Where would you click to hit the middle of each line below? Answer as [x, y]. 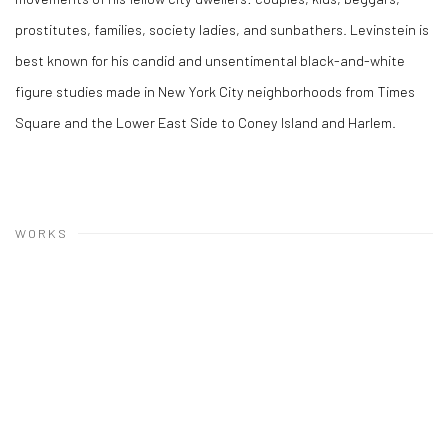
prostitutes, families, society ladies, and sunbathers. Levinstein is [222, 29]
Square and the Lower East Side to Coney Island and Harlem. [207, 122]
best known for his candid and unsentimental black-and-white [210, 60]
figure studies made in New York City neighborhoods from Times [215, 91]
